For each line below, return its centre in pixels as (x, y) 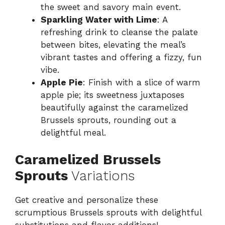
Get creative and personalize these (87, 200)
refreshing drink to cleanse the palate (119, 32)
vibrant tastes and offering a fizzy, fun (121, 57)
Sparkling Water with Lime (99, 19)
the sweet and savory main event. (111, 7)
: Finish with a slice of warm (142, 82)
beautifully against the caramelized (115, 107)
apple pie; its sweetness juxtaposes (113, 95)
